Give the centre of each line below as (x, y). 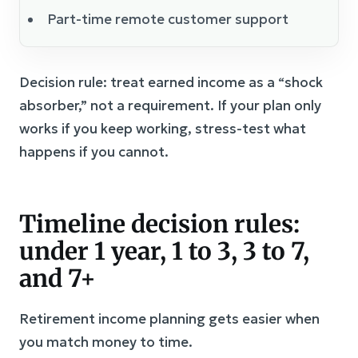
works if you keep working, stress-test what (163, 128)
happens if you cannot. (94, 151)
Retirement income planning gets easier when (169, 318)
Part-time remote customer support (168, 19)
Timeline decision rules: (159, 223)
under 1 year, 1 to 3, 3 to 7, (164, 251)
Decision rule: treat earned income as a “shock (171, 82)
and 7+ (58, 278)
